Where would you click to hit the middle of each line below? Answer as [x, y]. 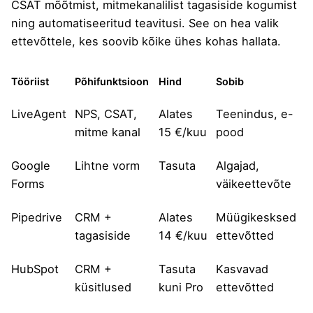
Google [31, 165]
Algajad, [238, 165]
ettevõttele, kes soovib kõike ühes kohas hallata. [146, 41]
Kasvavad [242, 269]
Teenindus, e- [255, 114]
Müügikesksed [256, 217]
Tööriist [30, 81]
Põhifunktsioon [112, 81]
